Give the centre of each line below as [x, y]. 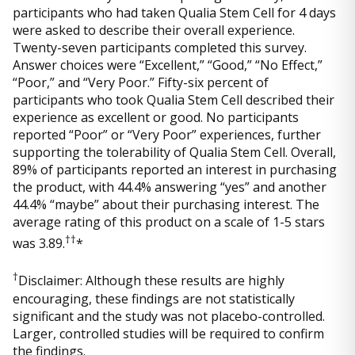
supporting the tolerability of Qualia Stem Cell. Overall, [174, 153]
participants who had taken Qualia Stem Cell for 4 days [174, 13]
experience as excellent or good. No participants [156, 118]
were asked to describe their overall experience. [154, 31]
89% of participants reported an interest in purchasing [175, 170]
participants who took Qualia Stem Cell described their [174, 100]
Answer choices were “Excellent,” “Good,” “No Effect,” [168, 65]
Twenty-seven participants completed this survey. [160, 48]
